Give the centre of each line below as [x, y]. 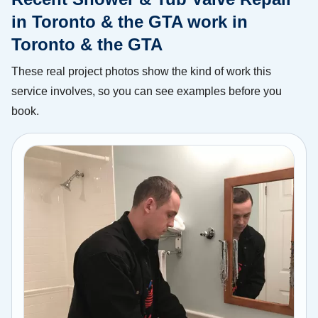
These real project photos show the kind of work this [141, 71]
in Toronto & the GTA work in [130, 21]
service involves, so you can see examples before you [147, 91]
